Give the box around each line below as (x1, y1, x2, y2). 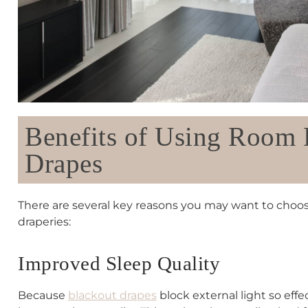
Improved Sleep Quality (18, 252, 220, 275)
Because (18, 289, 68, 302)
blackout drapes (68, 289, 157, 302)
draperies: (18, 214, 71, 228)
